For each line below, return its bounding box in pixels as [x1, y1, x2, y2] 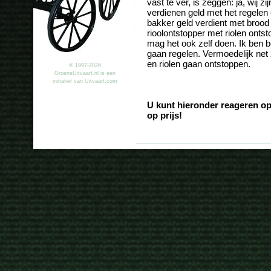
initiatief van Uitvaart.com [52, 78, 117, 84]
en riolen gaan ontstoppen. [147, 59, 250, 69]
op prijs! [147, 111, 182, 120]
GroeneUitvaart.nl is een [54, 70, 116, 76]
